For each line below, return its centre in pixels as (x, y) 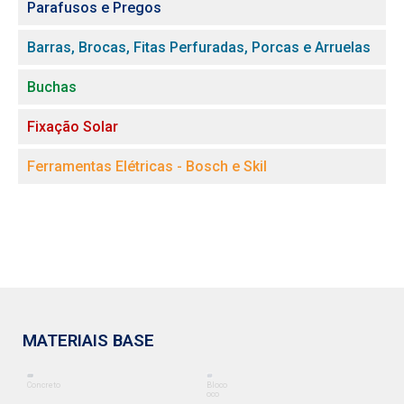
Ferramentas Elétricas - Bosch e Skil (147, 167)
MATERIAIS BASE (88, 341)
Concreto (44, 386)
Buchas (52, 87)
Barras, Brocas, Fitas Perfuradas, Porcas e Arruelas (199, 48)
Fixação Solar (73, 127)
